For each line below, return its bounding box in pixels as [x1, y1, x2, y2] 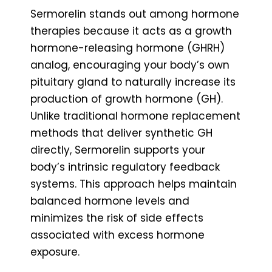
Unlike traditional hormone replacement [30, 108, 240, 123]
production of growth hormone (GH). [30, 91, 223, 106]
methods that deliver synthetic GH [30, 125, 212, 140]
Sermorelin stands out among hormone [30, 6, 239, 21]
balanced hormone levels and [30, 193, 189, 208]
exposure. [30, 244, 80, 259]
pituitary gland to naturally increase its [30, 74, 236, 89]
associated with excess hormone [30, 227, 205, 242]
